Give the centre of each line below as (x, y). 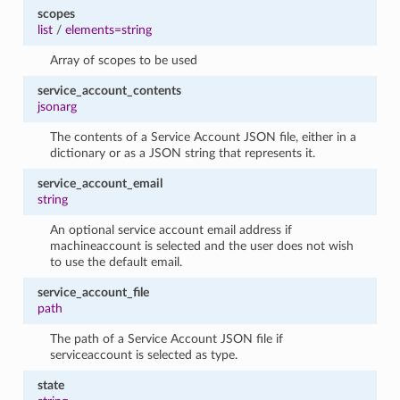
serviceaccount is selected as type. (144, 354)
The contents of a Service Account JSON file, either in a (204, 137)
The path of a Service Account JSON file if (167, 338)
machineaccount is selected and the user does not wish (202, 246)
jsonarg (57, 106)
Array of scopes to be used (124, 60)
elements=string (108, 29)
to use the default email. (117, 262)
